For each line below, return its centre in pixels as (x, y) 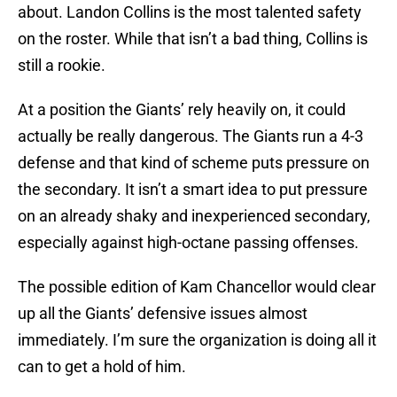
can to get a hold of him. (102, 367)
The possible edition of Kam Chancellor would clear (197, 287)
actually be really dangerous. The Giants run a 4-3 (191, 136)
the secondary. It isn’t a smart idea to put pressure (193, 190)
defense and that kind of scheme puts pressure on (194, 163)
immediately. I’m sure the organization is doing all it (197, 340)
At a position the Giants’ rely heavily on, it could (182, 110)
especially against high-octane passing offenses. (188, 243)
